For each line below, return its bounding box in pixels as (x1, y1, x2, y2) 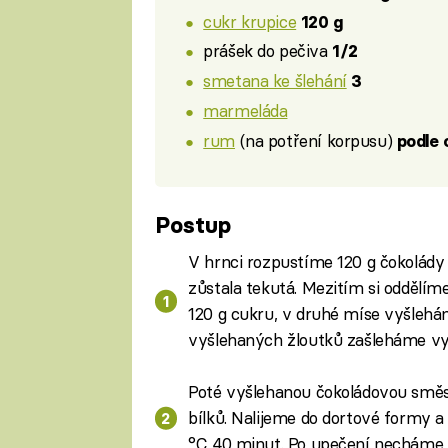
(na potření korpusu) (234, 129, 397, 151)
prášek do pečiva (203, 40, 333, 62)
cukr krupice (203, 10, 297, 32)
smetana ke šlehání (203, 70, 347, 92)
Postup (154, 210, 231, 239)
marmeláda (203, 99, 288, 121)
